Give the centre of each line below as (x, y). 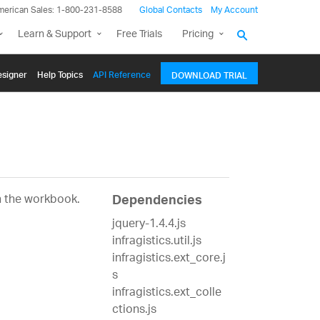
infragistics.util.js (156, 242)
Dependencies (157, 202)
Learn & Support (55, 35)
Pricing (198, 35)
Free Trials (139, 35)
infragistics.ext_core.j (169, 259)
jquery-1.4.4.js (149, 225)
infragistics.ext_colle (166, 294)
